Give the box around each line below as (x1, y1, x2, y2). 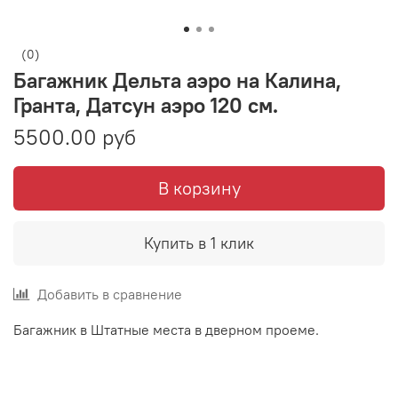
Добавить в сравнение (37, 285, 182, 304)
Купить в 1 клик (144, 233, 254, 254)
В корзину (157, 177, 241, 200)
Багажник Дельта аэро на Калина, (13, 67, 341, 94)
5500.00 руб (13, 123, 136, 151)
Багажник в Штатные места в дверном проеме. (13, 321, 319, 339)
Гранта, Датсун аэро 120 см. (13, 92, 278, 119)
